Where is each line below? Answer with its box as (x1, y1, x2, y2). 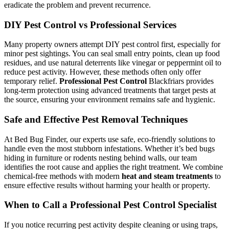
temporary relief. (4, 77, 59, 86)
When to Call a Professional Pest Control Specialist (4, 199, 217, 211)
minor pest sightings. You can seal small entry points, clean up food (4, 49, 220, 58)
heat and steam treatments (122, 171, 213, 180)
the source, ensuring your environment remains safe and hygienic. (4, 95, 215, 104)
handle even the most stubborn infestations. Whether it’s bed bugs (4, 144, 215, 153)
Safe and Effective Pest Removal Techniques (4, 113, 188, 125)
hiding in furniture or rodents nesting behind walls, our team (4, 153, 197, 162)
